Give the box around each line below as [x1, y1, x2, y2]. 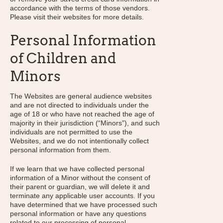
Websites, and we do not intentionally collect [10, 137, 149, 145]
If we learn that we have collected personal [10, 165, 144, 173]
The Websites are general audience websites [10, 92, 152, 100]
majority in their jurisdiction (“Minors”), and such [10, 119, 160, 127]
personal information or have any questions [10, 210, 146, 218]
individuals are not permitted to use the [10, 128, 132, 136]
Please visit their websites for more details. [10, 13, 144, 21]
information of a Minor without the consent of [10, 174, 150, 182]
